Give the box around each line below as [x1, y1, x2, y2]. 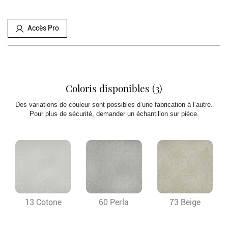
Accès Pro [27, 24, 59, 33]
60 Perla [99, 197, 129, 208]
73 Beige [169, 197, 201, 208]
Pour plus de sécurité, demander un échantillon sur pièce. [29, 110, 199, 118]
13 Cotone [24, 197, 62, 208]
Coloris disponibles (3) [66, 81, 162, 95]
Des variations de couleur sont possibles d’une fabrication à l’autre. [15, 101, 213, 109]
